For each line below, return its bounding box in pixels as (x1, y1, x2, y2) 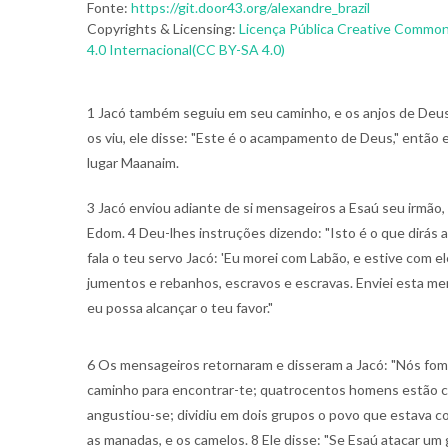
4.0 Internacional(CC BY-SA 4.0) (87, 41, 285, 58)
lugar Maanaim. (87, 154, 179, 171)
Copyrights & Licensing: (87, 20, 239, 37)
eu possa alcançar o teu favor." (87, 299, 273, 316)
